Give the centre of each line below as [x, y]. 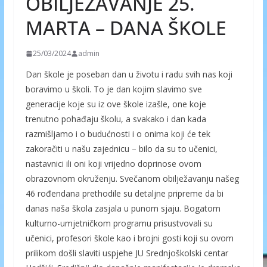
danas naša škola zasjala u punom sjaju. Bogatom [123, 208]
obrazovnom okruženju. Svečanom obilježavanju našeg [132, 178]
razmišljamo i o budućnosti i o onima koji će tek [118, 134]
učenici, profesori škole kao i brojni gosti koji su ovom [129, 238]
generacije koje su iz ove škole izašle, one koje [116, 104]
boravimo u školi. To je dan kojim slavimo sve [114, 89]
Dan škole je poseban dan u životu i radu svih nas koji [129, 74]
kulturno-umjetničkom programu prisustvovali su [119, 223]
